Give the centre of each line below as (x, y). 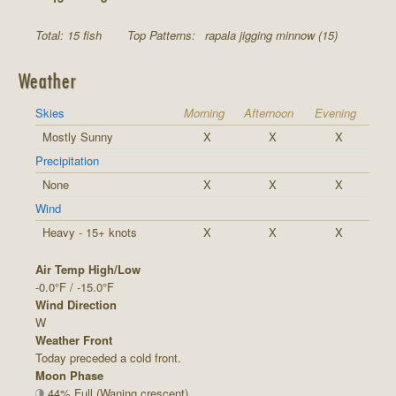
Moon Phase (69, 375)
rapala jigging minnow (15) (271, 35)
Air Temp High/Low (88, 269)
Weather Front (74, 339)
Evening (335, 112)
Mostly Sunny (78, 136)
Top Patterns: (163, 35)
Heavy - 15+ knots (90, 232)
